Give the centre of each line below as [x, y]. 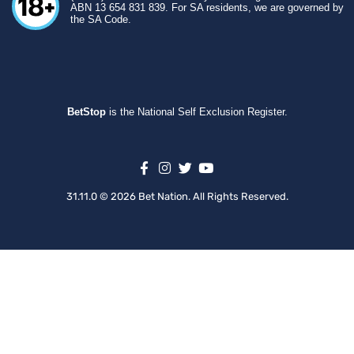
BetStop [86, 111]
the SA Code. [101, 19]
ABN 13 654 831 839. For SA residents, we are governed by [207, 8]
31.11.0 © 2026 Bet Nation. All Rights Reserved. [177, 196]
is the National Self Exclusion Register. [196, 111]
